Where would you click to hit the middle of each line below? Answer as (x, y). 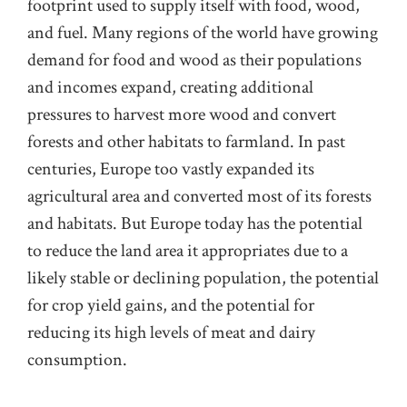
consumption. (77, 360)
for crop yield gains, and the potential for (171, 306)
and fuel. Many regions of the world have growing (203, 33)
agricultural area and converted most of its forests (199, 197)
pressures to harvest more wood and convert (182, 115)
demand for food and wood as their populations (194, 60)
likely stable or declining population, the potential (203, 278)
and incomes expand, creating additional (170, 88)
